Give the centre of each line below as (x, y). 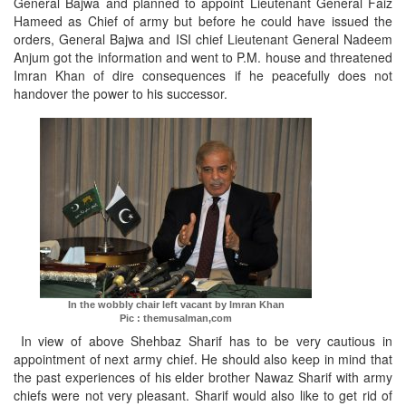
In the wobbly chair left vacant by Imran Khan (176, 305)
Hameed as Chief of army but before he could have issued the (203, 21)
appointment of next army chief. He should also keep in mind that (203, 359)
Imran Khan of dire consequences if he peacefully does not (203, 76)
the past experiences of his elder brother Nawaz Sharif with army (203, 377)
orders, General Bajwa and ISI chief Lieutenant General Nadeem (203, 39)
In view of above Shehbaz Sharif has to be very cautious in (203, 341)
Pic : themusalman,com (176, 319)
